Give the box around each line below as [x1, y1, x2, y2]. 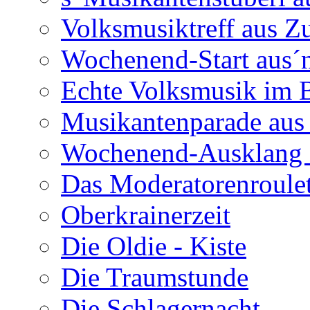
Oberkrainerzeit [61, 200, 230, 230]
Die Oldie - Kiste [61, 231, 246, 261]
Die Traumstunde [61, 262, 248, 292]
